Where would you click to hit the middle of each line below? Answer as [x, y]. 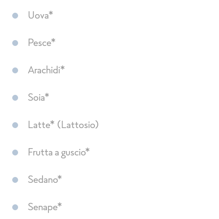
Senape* [45, 206]
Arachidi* [46, 69]
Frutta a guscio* [59, 152]
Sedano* [45, 179]
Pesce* [42, 42]
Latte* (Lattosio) [64, 124]
